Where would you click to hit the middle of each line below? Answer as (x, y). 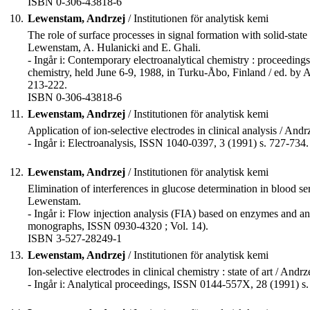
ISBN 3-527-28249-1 (75, 239)
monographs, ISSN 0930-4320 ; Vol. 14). (118, 226)
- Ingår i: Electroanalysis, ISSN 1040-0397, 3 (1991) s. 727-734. (168, 143)
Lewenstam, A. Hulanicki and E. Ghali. (114, 48)
